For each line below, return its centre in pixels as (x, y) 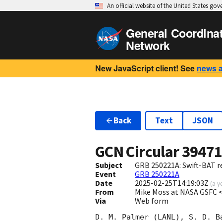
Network (148, 45)
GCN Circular (139, 152)
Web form (151, 201)
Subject (109, 165)
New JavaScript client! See (145, 68)
